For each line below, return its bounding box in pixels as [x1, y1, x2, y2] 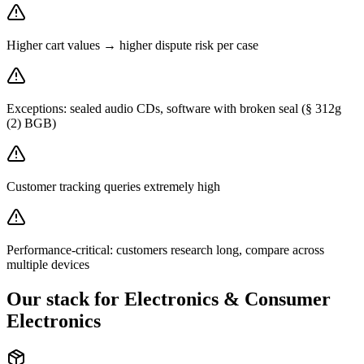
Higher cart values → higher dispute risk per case [6, 37, 258, 52]
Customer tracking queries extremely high [6, 179, 220, 193]
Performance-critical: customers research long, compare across [6, 242, 324, 257]
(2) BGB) [6, 115, 56, 130]
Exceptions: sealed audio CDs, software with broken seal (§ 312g [6, 101, 341, 115]
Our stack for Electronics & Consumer [6, 288, 331, 310]
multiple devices [6, 257, 89, 271]
